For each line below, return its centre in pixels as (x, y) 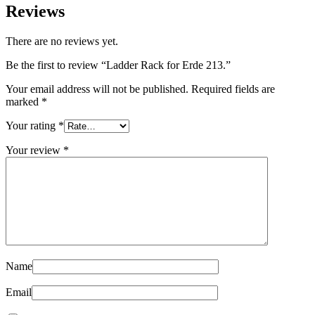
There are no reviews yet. (62, 41)
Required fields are (233, 89)
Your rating (32, 126)
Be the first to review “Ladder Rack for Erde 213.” (118, 65)
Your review (34, 150)
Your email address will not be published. (97, 89)
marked (24, 102)
